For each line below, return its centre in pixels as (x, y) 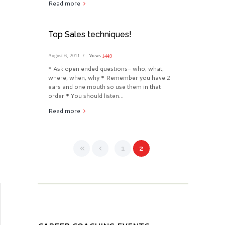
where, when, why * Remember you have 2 (109, 78)
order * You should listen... (86, 96)
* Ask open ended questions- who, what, (106, 69)
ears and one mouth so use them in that (104, 87)
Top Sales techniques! (90, 35)
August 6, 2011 (64, 56)
